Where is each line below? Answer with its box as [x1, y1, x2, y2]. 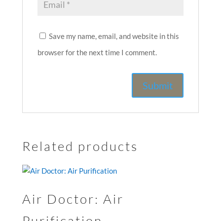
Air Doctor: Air [22, 191, 124, 207]
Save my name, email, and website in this [48, 32, 179, 40]
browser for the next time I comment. [37, 48, 157, 57]
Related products [22, 138, 138, 154]
